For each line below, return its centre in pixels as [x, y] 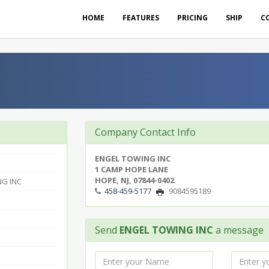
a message [238, 230]
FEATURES [141, 18]
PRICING [192, 18]
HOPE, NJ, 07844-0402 [134, 180]
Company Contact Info [145, 132]
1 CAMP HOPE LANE [131, 169]
